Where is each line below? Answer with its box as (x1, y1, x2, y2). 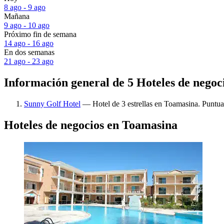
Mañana (4, 12, 29, 21)
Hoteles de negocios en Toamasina (4, 118, 177, 131)
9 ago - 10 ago (4, 21, 49, 30)
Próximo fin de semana (4, 30, 76, 39)
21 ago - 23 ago (4, 57, 53, 66)
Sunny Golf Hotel (24, 99, 80, 108)
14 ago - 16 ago (4, 39, 53, 48)
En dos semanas (4, 48, 54, 57)
